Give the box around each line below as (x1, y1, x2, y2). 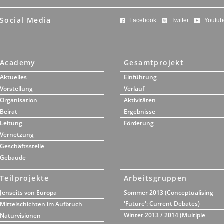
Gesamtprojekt (124, 58, 184, 67)
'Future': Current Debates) (124, 199, 200, 208)
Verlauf (124, 84, 144, 93)
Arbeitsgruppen (124, 173, 187, 183)
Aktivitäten (124, 96, 156, 104)
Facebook (129, 17, 156, 24)
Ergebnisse (124, 107, 155, 116)
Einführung (124, 73, 157, 81)
